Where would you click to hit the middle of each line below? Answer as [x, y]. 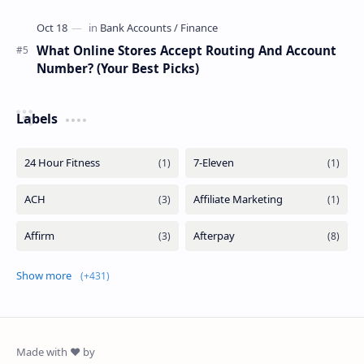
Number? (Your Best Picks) [118, 69]
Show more [101, 275]
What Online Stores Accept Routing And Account [186, 51]
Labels [37, 119]
